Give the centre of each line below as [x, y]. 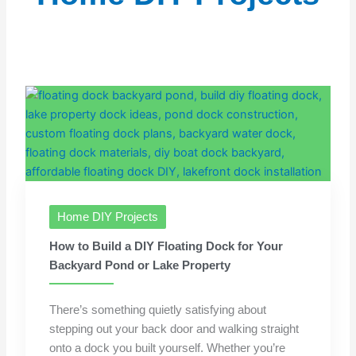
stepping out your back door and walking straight [174, 329]
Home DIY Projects [108, 217]
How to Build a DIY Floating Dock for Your [166, 247]
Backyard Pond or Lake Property [140, 266]
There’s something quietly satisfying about [158, 310]
